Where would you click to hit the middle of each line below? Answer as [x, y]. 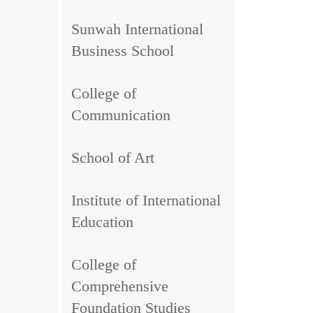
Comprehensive [120, 286]
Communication [121, 115]
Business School [123, 50]
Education [102, 221]
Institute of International [146, 200]
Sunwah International [137, 29]
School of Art [113, 157]
